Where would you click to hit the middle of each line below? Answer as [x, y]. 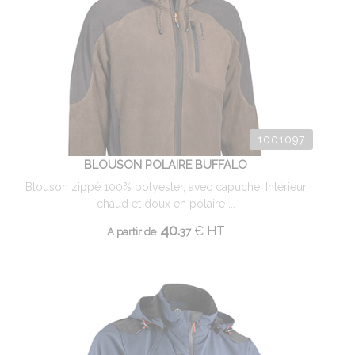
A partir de [131, 231]
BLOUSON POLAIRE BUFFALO [166, 164]
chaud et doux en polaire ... [166, 204]
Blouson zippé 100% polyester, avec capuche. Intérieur [166, 187]
